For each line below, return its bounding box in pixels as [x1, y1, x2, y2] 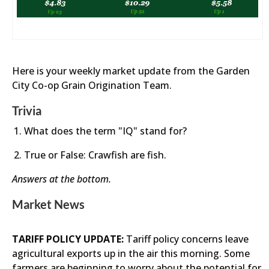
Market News [12, 197, 85, 211]
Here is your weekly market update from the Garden [12, 64, 250, 77]
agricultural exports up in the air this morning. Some [12, 247, 250, 260]
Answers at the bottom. [12, 172, 111, 186]
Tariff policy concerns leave [124, 232, 249, 246]
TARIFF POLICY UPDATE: [12, 232, 124, 246]
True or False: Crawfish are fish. [24, 148, 166, 162]
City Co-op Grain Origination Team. [12, 79, 172, 92]
